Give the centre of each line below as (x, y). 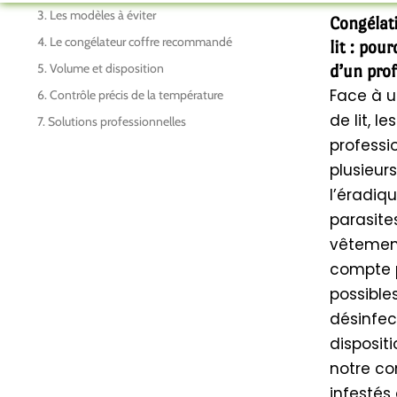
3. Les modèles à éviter (97, 16)
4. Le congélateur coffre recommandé (135, 42)
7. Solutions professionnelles (112, 122)
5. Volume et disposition (101, 69)
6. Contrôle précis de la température (130, 95)
